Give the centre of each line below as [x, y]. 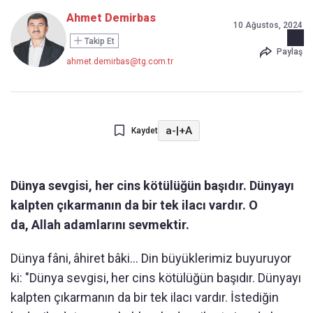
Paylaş [290, 52]
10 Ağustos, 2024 [268, 25]
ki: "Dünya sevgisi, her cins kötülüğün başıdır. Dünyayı [156, 278]
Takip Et [99, 41]
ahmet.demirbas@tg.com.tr [120, 61]
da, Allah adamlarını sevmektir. [100, 225]
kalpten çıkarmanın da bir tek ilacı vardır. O [134, 205]
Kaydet [144, 131]
